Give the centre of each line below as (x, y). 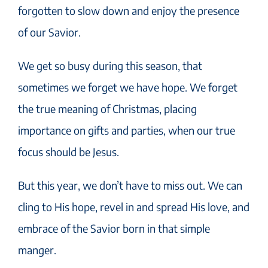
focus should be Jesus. (68, 152)
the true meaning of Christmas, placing (107, 109)
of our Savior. (49, 32)
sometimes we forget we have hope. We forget (128, 87)
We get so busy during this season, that (110, 66)
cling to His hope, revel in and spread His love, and (134, 207)
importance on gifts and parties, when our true (127, 130)
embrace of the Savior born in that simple (114, 229)
